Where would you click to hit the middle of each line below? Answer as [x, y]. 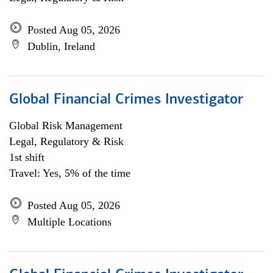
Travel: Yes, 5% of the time [70, 173]
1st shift [27, 157]
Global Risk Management [66, 126]
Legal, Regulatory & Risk [66, 141]
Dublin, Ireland [61, 46]
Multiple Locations [69, 222]
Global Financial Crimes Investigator [126, 100]
